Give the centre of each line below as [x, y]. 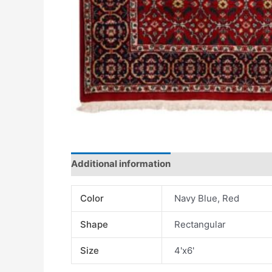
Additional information [121, 164]
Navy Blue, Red [207, 198]
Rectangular [200, 224]
